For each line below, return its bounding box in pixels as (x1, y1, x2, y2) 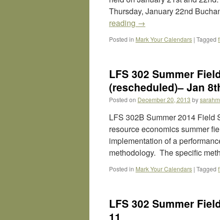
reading (109, 17, 137, 28)
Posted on (109, 95, 136, 104)
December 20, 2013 (137, 95, 191, 104)
